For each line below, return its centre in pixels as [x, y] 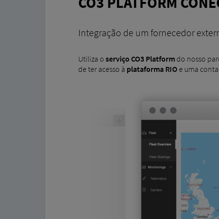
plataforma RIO [152, 69]
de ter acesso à [102, 69]
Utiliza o [92, 59]
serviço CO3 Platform [140, 59]
